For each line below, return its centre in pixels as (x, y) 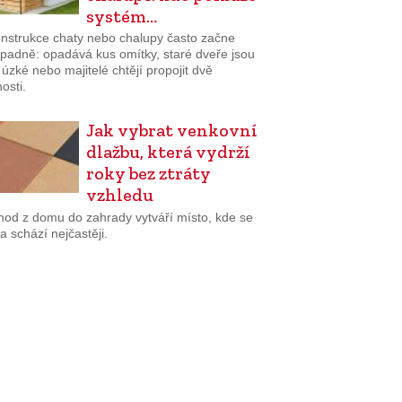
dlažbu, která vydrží (168, 152)
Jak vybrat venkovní (171, 131)
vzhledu (119, 195)
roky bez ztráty (148, 174)
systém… (121, 16)
